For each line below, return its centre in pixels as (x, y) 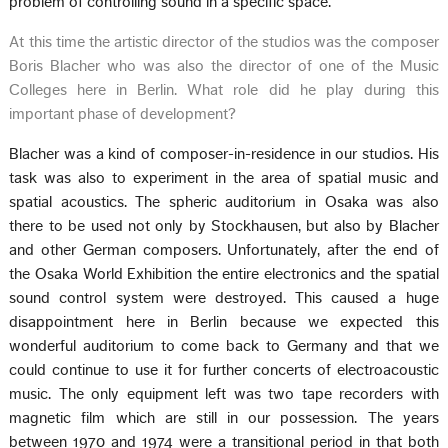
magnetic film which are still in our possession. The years (224, 417)
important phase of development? (123, 113)
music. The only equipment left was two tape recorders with (224, 393)
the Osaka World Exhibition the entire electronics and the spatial (224, 273)
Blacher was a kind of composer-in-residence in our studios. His (224, 153)
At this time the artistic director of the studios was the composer (224, 41)
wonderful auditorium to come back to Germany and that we (224, 345)
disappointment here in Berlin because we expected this (224, 321)
